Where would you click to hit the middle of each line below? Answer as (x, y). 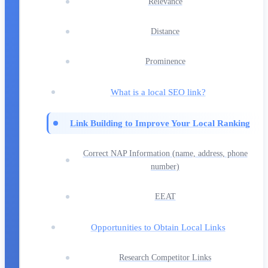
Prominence (165, 61)
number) (165, 166)
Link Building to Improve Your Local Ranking (160, 123)
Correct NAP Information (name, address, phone (165, 153)
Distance (165, 31)
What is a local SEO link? (158, 92)
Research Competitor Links (165, 257)
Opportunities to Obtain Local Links (158, 227)
